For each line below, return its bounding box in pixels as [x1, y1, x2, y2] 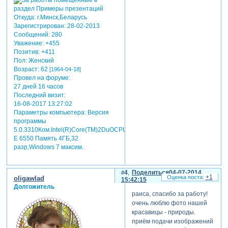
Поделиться [131, 169, 169, 177]
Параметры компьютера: [13, 108, 86, 116]
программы [13, 117, 46, 125]
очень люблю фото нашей [131, 199, 207, 207]
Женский [26, 56, 54, 64]
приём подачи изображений [131, 218, 213, 225]
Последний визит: [13, 91, 66, 99]
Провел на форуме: [13, 74, 70, 81]
